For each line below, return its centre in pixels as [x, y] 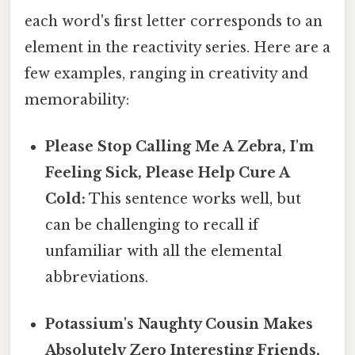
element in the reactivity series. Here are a [177, 47]
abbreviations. [97, 278]
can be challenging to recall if [152, 225]
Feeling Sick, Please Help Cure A [168, 173]
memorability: [77, 99]
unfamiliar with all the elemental [164, 252]
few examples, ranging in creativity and [166, 73]
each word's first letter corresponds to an [174, 21]
